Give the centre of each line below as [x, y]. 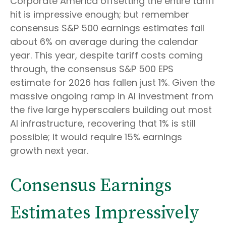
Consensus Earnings [91, 186]
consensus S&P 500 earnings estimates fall [107, 28]
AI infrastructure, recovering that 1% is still [103, 123]
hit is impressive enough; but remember [100, 14]
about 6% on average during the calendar [104, 41]
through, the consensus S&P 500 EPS [92, 69]
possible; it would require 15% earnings [96, 137]
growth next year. [49, 150]
